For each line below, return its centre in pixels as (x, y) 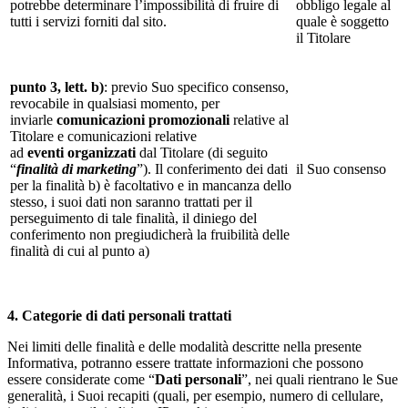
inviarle (33, 119)
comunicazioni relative (132, 136)
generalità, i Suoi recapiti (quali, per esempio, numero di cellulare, (195, 395)
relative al (259, 119)
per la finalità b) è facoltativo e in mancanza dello (151, 185)
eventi (46, 152)
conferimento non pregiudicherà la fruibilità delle (150, 234)
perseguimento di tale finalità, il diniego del (133, 218)
